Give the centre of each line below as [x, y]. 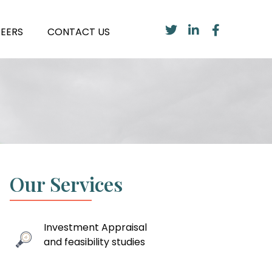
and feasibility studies [94, 242]
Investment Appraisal [95, 227]
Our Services [66, 184]
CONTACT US [79, 32]
